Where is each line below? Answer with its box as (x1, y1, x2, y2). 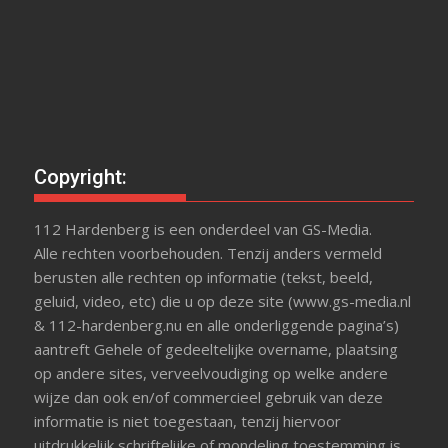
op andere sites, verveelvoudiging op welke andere (34, 362, 389, 383)
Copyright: (34, 164, 128, 189)
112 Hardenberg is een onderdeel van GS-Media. (34, 218, 373, 239)
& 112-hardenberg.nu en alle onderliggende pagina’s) (34, 314, 400, 335)
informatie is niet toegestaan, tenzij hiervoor (34, 410, 342, 431)
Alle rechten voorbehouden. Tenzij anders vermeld (34, 242, 383, 263)
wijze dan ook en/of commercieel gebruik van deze (34, 386, 384, 407)
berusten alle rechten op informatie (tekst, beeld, (34, 266, 374, 287)
